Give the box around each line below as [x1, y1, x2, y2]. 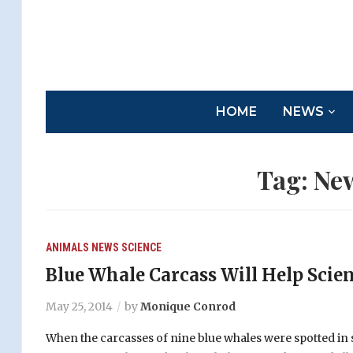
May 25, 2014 [45, 299, 113, 314]
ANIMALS [45, 241, 89, 255]
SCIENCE [121, 241, 162, 255]
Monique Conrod [139, 299, 236, 314]
